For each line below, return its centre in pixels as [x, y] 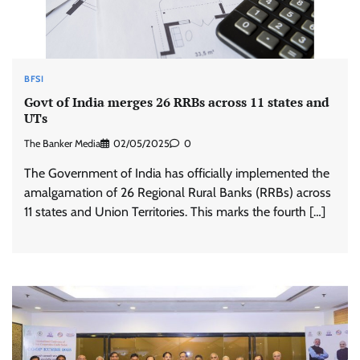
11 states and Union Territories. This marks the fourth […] [175, 212]
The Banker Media [62, 144]
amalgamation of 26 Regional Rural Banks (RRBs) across [178, 193]
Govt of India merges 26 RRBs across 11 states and [177, 102]
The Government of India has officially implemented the [177, 174]
